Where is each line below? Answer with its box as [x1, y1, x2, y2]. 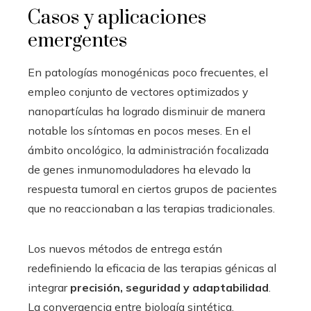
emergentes [28, 28, 127, 53]
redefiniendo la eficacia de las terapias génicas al [28, 260, 276, 275]
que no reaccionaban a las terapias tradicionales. [28, 201, 275, 215]
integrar [28, 280, 70, 294]
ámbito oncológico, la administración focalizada [28, 142, 269, 157]
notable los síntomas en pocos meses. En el [28, 123, 251, 137]
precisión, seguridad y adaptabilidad [70, 280, 269, 294]
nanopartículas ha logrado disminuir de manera [28, 103, 265, 118]
